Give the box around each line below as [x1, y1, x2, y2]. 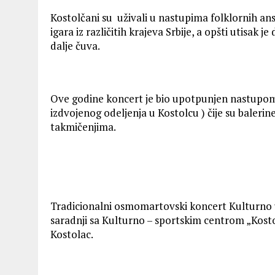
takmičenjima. [50, 120, 116, 134]
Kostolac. [50, 227, 93, 241]
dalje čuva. [50, 39, 100, 53]
